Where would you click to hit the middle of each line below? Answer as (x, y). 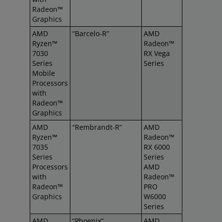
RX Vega (157, 53)
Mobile (44, 73)
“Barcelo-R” (91, 33)
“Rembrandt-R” (97, 127)
